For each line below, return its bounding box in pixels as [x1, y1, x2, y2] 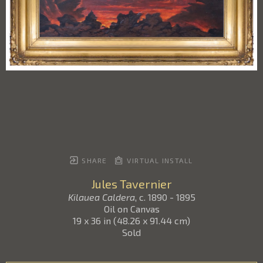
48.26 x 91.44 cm [117, 214, 187, 226]
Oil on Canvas [103, 203, 160, 214]
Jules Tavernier [91, 176, 172, 191]
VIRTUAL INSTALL [124, 156, 193, 164]
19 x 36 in [73, 214, 111, 226]
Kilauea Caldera [68, 191, 135, 203]
